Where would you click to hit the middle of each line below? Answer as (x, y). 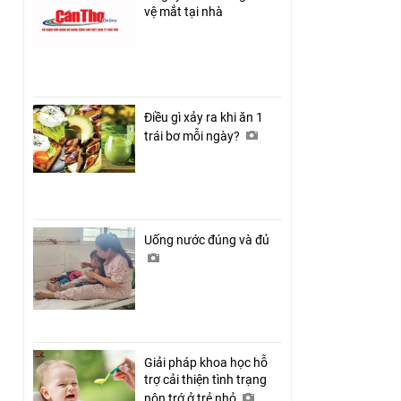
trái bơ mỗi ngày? (193, 136)
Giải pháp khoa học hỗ (206, 362)
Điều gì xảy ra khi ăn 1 (204, 117)
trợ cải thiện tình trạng (205, 379)
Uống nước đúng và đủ (208, 239)
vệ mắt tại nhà (183, 11)
